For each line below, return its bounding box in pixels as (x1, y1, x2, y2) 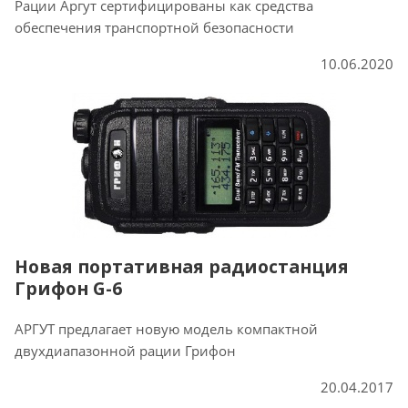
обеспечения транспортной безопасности (15, 18, 294, 37)
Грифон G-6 (15, 276, 122, 301)
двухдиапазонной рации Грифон (15, 342, 236, 361)
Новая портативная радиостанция (15, 254, 349, 280)
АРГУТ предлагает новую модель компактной (15, 320, 318, 339)
